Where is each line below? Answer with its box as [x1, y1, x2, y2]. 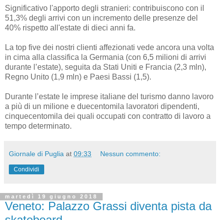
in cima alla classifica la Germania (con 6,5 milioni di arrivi [5, 53, 206, 62]
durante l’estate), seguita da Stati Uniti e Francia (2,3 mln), [5, 63, 206, 72]
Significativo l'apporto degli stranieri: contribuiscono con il [5, 4, 204, 13]
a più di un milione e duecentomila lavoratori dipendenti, [5, 102, 199, 111]
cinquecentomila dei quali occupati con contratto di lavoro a [5, 112, 211, 121]
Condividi [14, 166, 39, 173]
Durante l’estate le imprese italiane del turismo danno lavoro [5, 92, 214, 101]
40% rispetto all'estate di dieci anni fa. [5, 24, 136, 32]
